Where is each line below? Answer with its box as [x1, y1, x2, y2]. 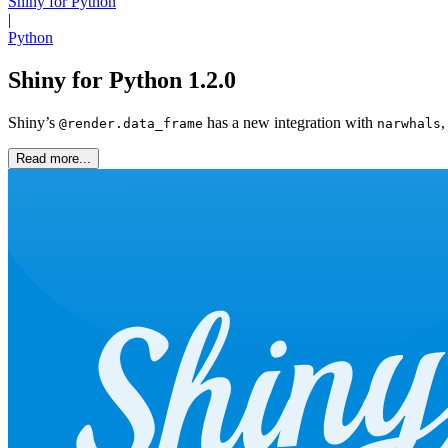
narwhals [377, 115, 441, 131]
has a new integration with [203, 113, 377, 131]
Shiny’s [8, 113, 59, 131]
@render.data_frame [59, 115, 203, 131]
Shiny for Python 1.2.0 [8, 66, 236, 93]
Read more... [16, 150, 91, 166]
